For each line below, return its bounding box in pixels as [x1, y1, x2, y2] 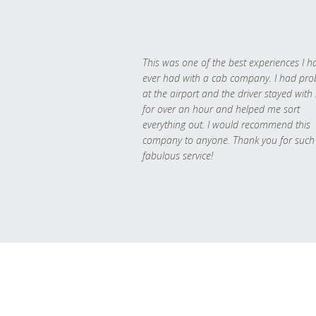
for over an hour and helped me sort [142, 102, 300, 116]
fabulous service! [142, 149, 213, 163]
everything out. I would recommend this [142, 118, 310, 132]
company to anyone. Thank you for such [142, 133, 315, 147]
